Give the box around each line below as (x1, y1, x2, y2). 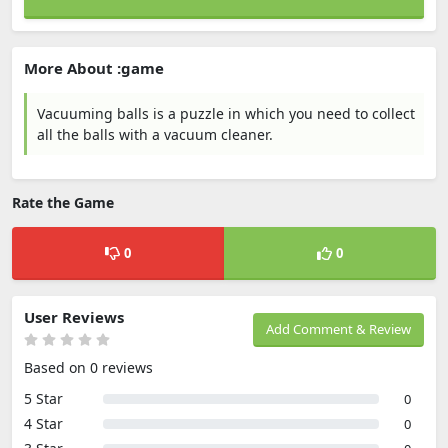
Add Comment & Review (266, 320, 411, 338)
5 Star (24, 389, 63, 408)
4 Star (24, 414, 63, 433)
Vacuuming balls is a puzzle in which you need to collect (37, 104, 415, 123)
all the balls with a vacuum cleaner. (37, 125, 273, 144)
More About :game (24, 58, 164, 78)
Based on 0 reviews (24, 358, 153, 377)
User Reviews (24, 307, 124, 327)
